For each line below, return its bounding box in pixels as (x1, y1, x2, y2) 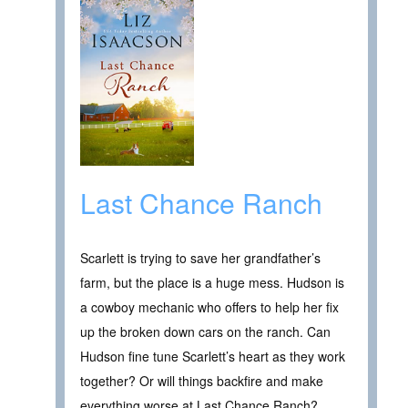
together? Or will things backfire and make (80, 371, 323, 390)
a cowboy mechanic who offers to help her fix (80, 297, 339, 316)
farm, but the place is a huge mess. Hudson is (80, 272, 344, 291)
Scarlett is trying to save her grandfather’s (80, 248, 321, 267)
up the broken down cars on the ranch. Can (80, 321, 331, 341)
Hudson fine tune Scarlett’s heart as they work (80, 346, 345, 365)
